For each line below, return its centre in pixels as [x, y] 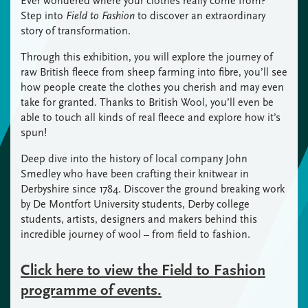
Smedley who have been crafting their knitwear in [135, 174]
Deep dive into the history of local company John [134, 159]
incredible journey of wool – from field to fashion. [135, 234]
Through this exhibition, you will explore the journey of [147, 57]
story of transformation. [76, 31]
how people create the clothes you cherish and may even [152, 87]
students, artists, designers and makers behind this [139, 219]
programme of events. [91, 290]
